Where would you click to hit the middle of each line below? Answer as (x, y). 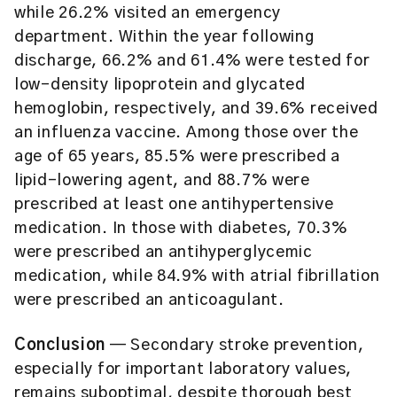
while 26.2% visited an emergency (148, 13)
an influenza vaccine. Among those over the (187, 133)
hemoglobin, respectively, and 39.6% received (196, 109)
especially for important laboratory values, (183, 370)
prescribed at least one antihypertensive (174, 205)
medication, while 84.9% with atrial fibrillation (197, 276)
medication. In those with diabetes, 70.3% (181, 229)
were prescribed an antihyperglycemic (163, 253)
